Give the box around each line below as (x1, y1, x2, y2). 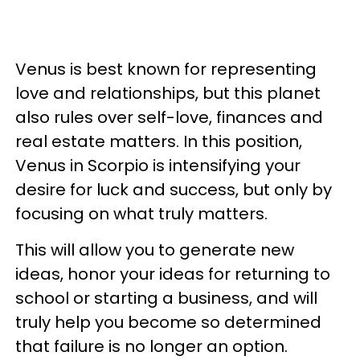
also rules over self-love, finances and (15, 105, 323, 129)
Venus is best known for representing (15, 57, 317, 80)
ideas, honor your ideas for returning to (15, 262, 330, 285)
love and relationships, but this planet (15, 81, 321, 104)
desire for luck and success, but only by (15, 178, 332, 201)
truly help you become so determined (15, 310, 321, 333)
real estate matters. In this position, (15, 129, 302, 153)
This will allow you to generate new (15, 238, 294, 261)
